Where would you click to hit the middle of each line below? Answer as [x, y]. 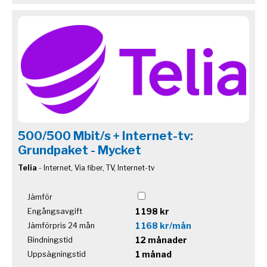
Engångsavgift [55, 212]
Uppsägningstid [57, 254]
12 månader [161, 240]
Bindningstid [50, 240]
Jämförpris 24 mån [61, 226]
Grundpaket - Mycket [80, 150]
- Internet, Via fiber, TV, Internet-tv [96, 168]
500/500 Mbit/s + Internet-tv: [105, 136]
